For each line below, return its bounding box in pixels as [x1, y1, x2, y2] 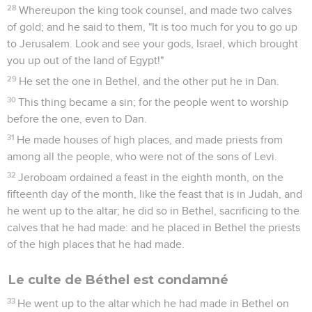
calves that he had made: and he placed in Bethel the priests [7, 221, 300, 233]
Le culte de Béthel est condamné [8, 272, 228, 288]
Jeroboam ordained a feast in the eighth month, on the [18, 171, 284, 183]
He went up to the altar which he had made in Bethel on [17, 297, 290, 309]
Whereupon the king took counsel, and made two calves [19, 4, 292, 16]
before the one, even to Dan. [7, 113, 147, 125]
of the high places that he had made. [7, 238, 185, 250]
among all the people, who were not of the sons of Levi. [7, 150, 277, 162]
